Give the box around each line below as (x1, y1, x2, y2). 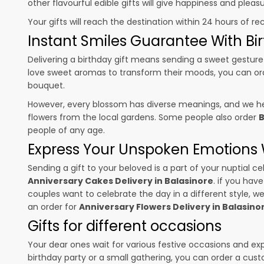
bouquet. (28, 79, 65, 91)
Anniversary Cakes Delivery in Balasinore (28, 174, 213, 187)
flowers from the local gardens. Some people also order (28, 111, 259, 123)
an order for (28, 200, 79, 213)
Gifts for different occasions (28, 216, 222, 236)
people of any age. (28, 124, 105, 136)
